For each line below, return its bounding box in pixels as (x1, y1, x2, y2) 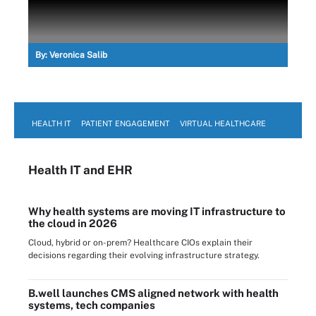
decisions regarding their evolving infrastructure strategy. (28, 250, 260, 260)
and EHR (80, 162, 133, 177)
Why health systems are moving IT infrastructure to (28, 205, 286, 217)
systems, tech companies (28, 298, 155, 311)
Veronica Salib (49, 49, 107, 60)
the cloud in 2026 (28, 217, 117, 229)
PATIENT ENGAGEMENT (81, 119, 170, 128)
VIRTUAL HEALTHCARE (180, 119, 266, 128)
